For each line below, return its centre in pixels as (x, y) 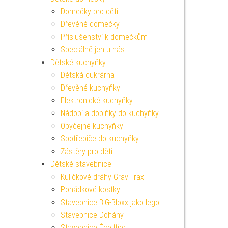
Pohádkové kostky (90, 190)
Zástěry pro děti (86, 151)
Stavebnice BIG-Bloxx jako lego (110, 202)
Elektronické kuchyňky (96, 101)
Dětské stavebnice (81, 164)
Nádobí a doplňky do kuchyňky (109, 113)
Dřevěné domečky (90, 24)
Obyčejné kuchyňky (92, 126)
